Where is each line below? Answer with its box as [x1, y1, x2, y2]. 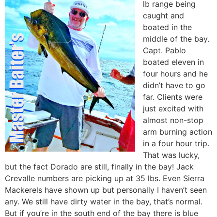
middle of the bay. [143, 34, 209, 44]
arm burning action [143, 127, 212, 137]
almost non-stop [143, 115, 203, 125]
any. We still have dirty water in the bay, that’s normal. [5, 197, 202, 207]
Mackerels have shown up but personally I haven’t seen [5, 185, 207, 195]
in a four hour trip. [143, 139, 209, 149]
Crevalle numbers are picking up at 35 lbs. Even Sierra [5, 173, 204, 184]
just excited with [143, 104, 203, 114]
